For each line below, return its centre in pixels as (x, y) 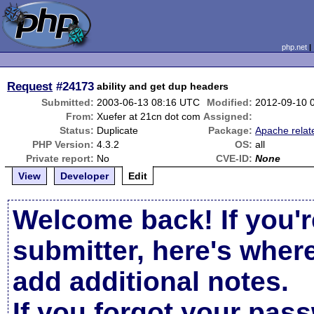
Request (30, 86)
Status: (77, 130)
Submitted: (68, 102)
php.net (294, 47)
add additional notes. (151, 281)
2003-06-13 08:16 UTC (149, 102)
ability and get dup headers (163, 86)
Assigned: (228, 116)
